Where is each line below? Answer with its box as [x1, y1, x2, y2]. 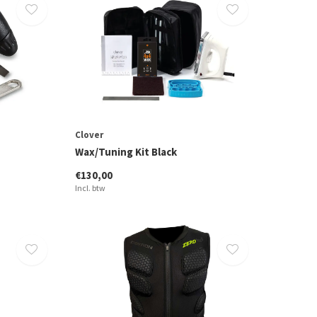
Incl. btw [74, 183, 105, 194]
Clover [74, 129, 103, 142]
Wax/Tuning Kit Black [74, 145, 177, 159]
